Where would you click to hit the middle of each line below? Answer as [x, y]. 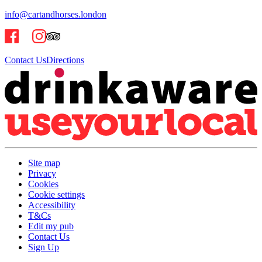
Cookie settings [56, 195]
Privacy [42, 174]
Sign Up [44, 247]
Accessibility [52, 205]
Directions [65, 60]
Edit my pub [51, 226]
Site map [44, 163]
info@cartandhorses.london [56, 14]
